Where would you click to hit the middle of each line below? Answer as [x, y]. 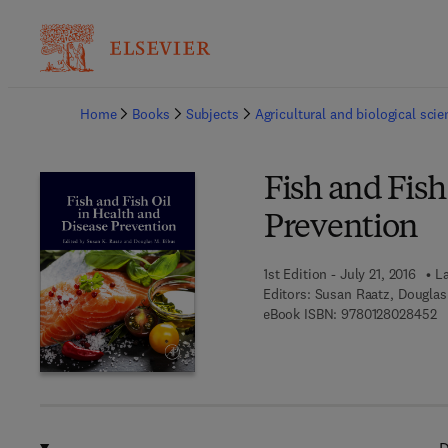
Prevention [341, 229]
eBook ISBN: [300, 314]
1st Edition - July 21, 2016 [339, 274]
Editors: [286, 294]
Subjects [212, 114]
